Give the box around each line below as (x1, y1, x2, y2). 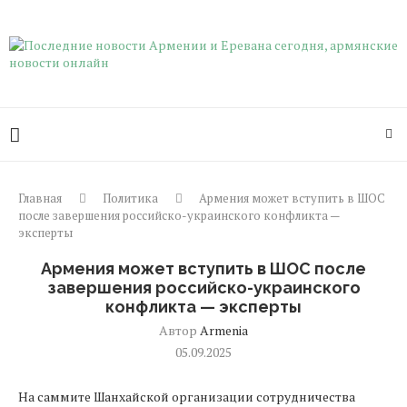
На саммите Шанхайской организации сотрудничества (18, 388, 355, 405)
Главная (18, 190, 62, 206)
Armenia (200, 322, 248, 339)
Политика (103, 190, 158, 206)
